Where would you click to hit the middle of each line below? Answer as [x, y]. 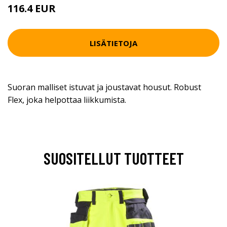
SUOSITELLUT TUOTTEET [113, 158]
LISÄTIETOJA [113, 43]
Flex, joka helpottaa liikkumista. [67, 100]
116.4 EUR [32, 8]
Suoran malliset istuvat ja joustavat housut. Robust [104, 87]
